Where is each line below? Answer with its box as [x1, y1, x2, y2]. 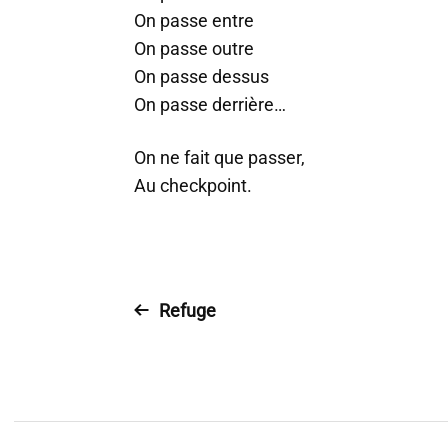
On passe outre [134, 38, 254, 59]
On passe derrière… [134, 94, 286, 115]
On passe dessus [134, 66, 269, 87]
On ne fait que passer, [134, 147, 305, 168]
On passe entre [134, 10, 254, 31]
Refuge [159, 300, 216, 321]
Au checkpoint [134, 175, 247, 196]
